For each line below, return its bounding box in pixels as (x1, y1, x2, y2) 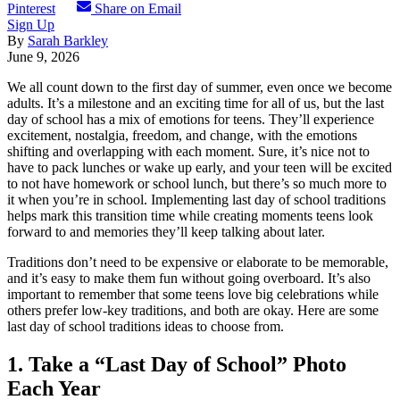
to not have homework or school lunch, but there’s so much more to (7, 175, 387, 191)
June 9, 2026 (7, 48, 79, 64)
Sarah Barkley (28, 32, 108, 48)
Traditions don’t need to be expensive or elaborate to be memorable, (7, 254, 388, 270)
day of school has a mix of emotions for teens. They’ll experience (7, 111, 374, 127)
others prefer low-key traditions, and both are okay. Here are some (7, 302, 379, 318)
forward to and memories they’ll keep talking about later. (7, 223, 325, 239)
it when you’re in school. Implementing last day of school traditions (7, 191, 386, 207)
